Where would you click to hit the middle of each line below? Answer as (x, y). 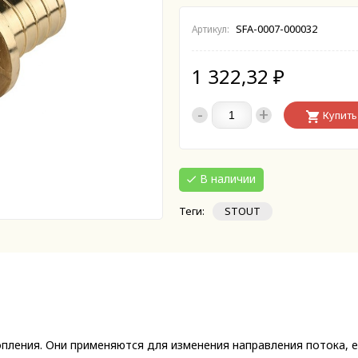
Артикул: (211, 29)
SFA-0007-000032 (275, 29)
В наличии (228, 179)
